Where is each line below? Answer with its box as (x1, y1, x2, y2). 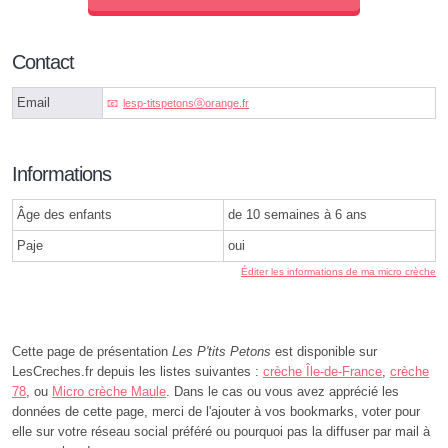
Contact (12, 51, 74, 74)
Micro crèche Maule (52, 384, 166, 400)
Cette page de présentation (12, 344, 172, 360)
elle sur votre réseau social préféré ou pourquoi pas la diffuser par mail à (12, 424, 430, 440)
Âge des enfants (17, 207, 112, 223)
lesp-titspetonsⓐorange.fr (123, 97, 249, 110)
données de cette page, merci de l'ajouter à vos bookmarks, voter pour (12, 404, 420, 420)
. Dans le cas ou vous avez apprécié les (166, 384, 399, 400)
